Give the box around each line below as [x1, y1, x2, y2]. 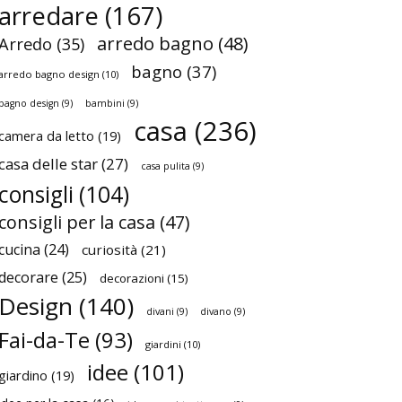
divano [200, 305, 232, 319]
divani [146, 305, 174, 319]
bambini [85, 97, 125, 110]
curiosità [82, 240, 137, 259]
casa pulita [141, 160, 190, 173]
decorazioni [100, 270, 164, 287]
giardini [145, 337, 181, 352]
